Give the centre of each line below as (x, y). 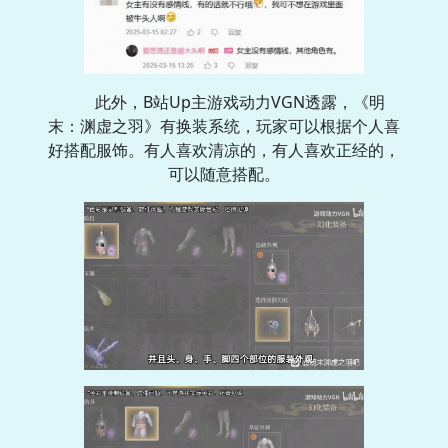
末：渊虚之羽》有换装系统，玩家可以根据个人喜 (224, 126)
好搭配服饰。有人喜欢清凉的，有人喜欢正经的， (224, 150)
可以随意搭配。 (224, 174)
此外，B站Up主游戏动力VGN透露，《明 (240, 102)
